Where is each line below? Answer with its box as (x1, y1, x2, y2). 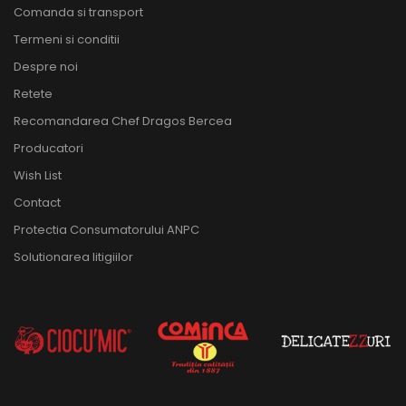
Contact (14, 194, 61, 212)
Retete (14, 85, 53, 103)
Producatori (14, 140, 83, 158)
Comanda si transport (14, 4, 143, 22)
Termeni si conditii (14, 31, 120, 49)
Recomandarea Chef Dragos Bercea (14, 112, 232, 130)
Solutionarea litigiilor (14, 248, 133, 266)
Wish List (14, 167, 62, 185)
